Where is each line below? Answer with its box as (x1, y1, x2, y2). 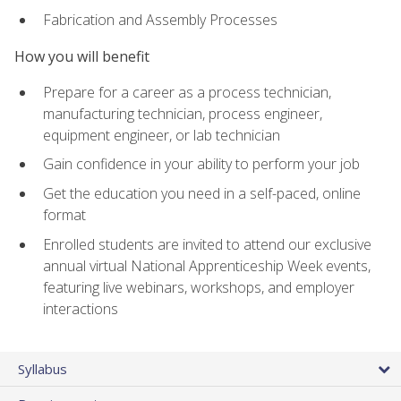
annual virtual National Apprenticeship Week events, (43, 255, 371, 276)
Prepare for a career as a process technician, (43, 81, 331, 102)
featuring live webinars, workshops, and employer (43, 277, 354, 297)
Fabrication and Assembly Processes (43, 10, 277, 30)
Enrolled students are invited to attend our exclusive (43, 234, 371, 254)
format (43, 205, 86, 226)
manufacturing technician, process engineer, (43, 103, 322, 124)
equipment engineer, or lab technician (43, 124, 280, 145)
